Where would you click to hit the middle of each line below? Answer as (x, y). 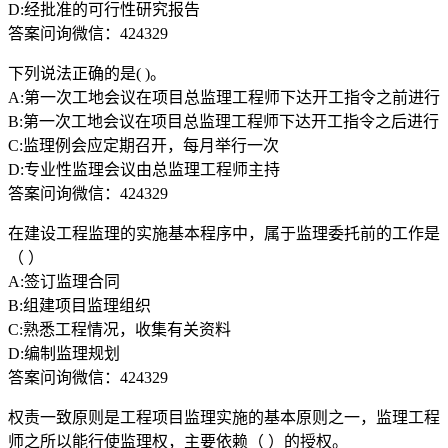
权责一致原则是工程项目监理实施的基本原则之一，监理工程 (224, 417)
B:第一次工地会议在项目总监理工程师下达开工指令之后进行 (223, 121)
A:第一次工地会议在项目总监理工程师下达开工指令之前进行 (224, 97)
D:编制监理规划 (64, 353)
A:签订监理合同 (64, 281)
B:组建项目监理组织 (79, 305)
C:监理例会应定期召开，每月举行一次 (143, 145)
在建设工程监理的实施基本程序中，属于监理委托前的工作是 (224, 233)
